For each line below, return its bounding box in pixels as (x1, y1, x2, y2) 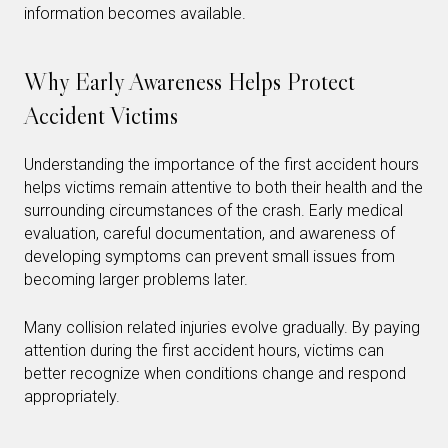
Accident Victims (24, 100, 178, 130)
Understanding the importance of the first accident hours (24, 154, 419, 174)
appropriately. (24, 386, 120, 406)
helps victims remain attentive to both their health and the (24, 177, 423, 197)
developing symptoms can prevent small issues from (24, 246, 395, 266)
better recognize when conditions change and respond (24, 363, 406, 383)
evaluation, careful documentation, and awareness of (24, 223, 395, 243)
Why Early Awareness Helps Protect (24, 66, 355, 96)
